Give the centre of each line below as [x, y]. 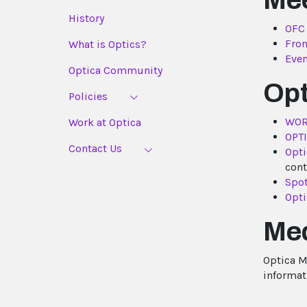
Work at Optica [105, 123]
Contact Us [95, 149]
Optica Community [115, 70]
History [86, 18]
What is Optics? [108, 44]
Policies [88, 96]
